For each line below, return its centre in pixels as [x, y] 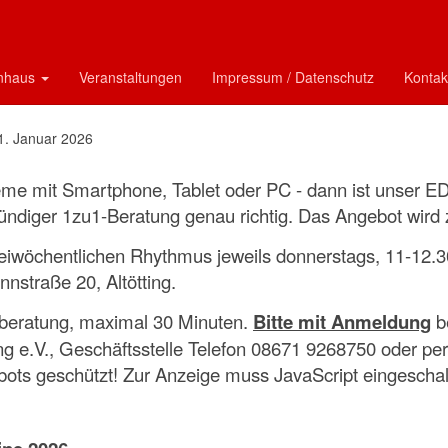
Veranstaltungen [130, 76]
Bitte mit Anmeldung [342, 321]
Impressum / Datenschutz [293, 76]
